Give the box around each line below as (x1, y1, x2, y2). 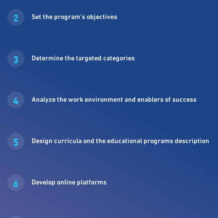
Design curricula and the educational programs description (32, 137, 209, 145)
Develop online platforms (32, 179, 107, 186)
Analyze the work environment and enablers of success (32, 96, 197, 104)
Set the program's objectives (32, 13, 117, 21)
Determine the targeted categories (32, 54, 135, 62)
